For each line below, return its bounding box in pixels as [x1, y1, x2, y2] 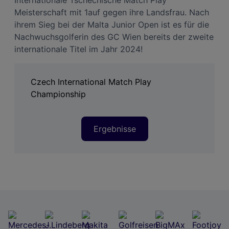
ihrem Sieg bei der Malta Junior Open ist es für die [14, 19, 209, 30]
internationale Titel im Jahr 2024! [14, 43, 143, 54]
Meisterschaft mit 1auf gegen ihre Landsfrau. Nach [14, 7, 209, 17]
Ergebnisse [93, 123, 136, 134]
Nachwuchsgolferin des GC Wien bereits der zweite [14, 31, 214, 42]
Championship [31, 88, 86, 99]
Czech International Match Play [31, 76, 151, 87]
